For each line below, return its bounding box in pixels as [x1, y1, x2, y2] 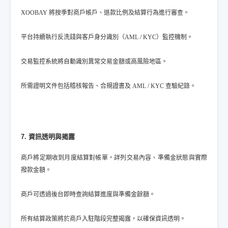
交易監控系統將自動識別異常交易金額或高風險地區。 [21, 58, 167, 65]
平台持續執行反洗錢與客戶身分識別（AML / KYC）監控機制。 [21, 34, 193, 41]
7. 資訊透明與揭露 [21, 133, 75, 140]
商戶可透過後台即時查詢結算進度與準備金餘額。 [21, 191, 155, 198]
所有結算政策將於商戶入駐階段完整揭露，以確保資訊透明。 [21, 215, 186, 222]
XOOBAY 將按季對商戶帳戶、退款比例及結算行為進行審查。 [21, 9, 189, 16]
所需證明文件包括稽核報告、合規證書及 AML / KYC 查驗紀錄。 [21, 82, 196, 90]
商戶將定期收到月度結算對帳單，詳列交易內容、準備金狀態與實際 [21, 154, 207, 161]
